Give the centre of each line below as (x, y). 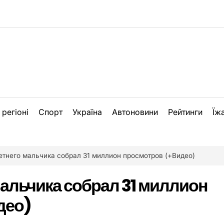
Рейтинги (185, 112)
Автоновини (135, 112)
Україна (87, 112)
